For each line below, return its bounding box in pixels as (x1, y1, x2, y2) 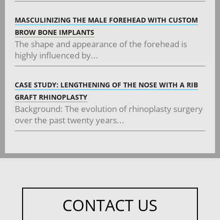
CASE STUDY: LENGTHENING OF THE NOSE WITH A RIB (15, 80, 198, 89)
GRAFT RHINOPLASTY (15, 92, 87, 102)
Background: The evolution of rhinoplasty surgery (15, 103, 203, 114)
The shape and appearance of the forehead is (15, 38, 187, 50)
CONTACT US (62, 194, 158, 216)
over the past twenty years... (15, 114, 124, 126)
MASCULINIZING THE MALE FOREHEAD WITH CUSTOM (15, 15, 198, 25)
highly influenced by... (15, 49, 98, 61)
